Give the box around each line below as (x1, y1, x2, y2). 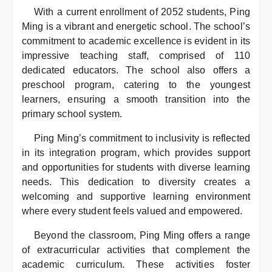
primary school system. (22, 109, 123, 119)
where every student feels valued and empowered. (22, 206, 243, 216)
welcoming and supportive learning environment (22, 191, 250, 202)
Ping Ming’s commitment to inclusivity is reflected (34, 133, 250, 143)
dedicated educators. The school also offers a (22, 65, 250, 75)
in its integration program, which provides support (22, 148, 250, 158)
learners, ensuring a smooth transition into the (22, 94, 250, 104)
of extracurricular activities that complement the (22, 245, 250, 255)
